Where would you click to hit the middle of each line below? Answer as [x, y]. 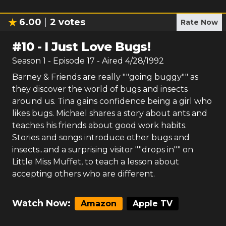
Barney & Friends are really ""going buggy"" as [105, 77]
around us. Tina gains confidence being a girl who [112, 101]
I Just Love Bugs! [98, 47]
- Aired [109, 61]
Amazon [99, 204]
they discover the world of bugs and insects [100, 89]
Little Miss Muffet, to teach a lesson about [96, 162]
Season [27, 61]
